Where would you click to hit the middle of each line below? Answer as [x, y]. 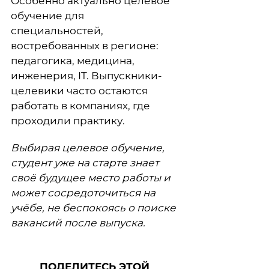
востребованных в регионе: [85, 46]
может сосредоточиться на [83, 193]
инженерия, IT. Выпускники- [86, 76]
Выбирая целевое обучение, [88, 148]
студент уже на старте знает [85, 163]
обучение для [47, 16]
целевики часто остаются [79, 91]
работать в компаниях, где [80, 106]
